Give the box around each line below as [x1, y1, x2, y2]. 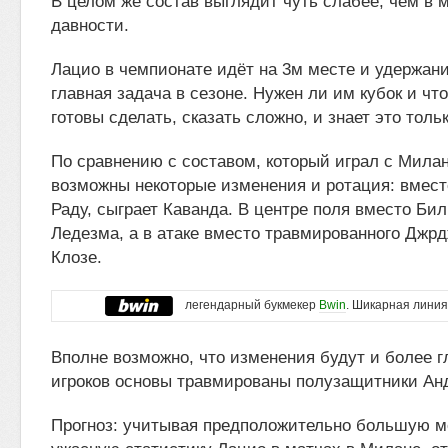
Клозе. [51, 248, 102, 267]
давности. [51, 16, 129, 35]
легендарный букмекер [173, 298, 319, 313]
